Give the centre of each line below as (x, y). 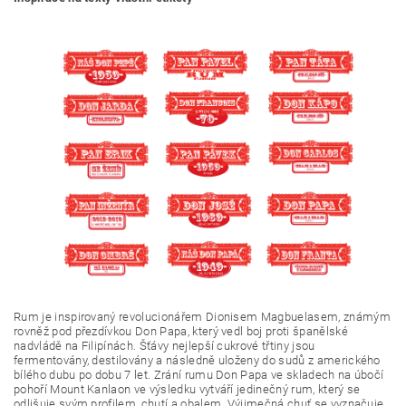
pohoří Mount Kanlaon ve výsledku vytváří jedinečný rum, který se (187, 389)
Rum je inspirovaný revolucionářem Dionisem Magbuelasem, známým (202, 316)
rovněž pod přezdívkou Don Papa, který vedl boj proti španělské (181, 331)
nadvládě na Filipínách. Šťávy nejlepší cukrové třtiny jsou (164, 345)
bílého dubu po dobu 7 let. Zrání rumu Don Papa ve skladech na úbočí (199, 374)
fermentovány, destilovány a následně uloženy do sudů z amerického (197, 360)
